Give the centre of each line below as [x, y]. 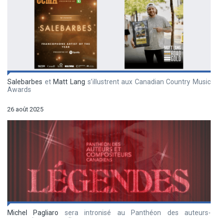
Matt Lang [69, 82]
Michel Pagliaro [33, 213]
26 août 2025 [25, 109]
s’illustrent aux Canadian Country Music [148, 82]
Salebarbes [25, 82]
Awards [19, 90]
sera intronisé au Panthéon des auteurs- [135, 213]
